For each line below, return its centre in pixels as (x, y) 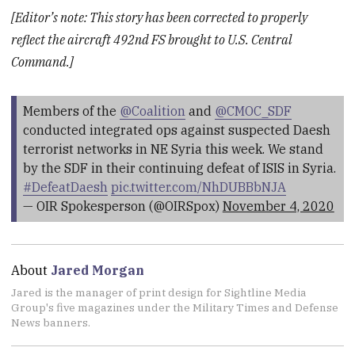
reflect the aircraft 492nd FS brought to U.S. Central (152, 40)
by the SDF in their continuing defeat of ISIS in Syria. (179, 168)
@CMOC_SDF (253, 111)
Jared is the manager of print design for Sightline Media (159, 292)
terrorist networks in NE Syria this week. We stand (173, 149)
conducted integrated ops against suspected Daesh (176, 130)
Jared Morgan (98, 270)
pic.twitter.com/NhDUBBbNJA (198, 187)
